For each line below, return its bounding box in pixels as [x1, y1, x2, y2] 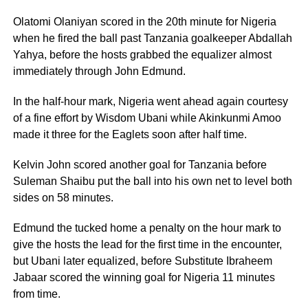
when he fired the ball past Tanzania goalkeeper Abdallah [12, 32, 292, 45]
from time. [12, 288, 60, 300]
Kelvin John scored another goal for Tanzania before [12, 159, 267, 171]
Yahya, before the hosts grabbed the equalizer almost [12, 49, 272, 61]
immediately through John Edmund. [12, 65, 186, 78]
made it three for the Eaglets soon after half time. [12, 129, 247, 141]
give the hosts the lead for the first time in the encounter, [12, 239, 282, 251]
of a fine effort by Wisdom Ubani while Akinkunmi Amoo [12, 112, 281, 124]
